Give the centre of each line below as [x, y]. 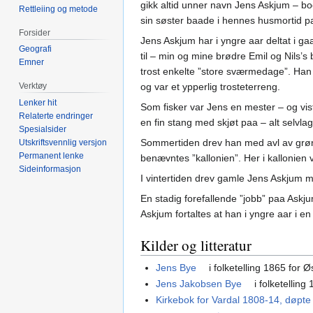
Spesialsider [43, 130]
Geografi [36, 49]
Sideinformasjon [50, 169]
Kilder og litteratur [196, 246]
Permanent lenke [52, 156]
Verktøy [33, 86]
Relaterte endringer [56, 116]
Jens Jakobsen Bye [199, 284]
